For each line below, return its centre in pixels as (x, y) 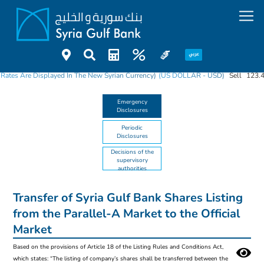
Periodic (132, 128)
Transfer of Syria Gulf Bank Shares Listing (128, 198)
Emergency (132, 102)
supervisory (132, 160)
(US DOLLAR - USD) (191, 75)
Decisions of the (132, 152)
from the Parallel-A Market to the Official (127, 214)
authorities (132, 168)
